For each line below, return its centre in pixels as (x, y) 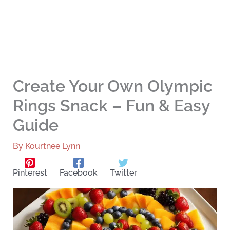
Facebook (78, 173)
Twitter (123, 173)
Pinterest (30, 173)
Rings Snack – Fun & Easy (111, 106)
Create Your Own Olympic (112, 86)
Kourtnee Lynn (52, 146)
